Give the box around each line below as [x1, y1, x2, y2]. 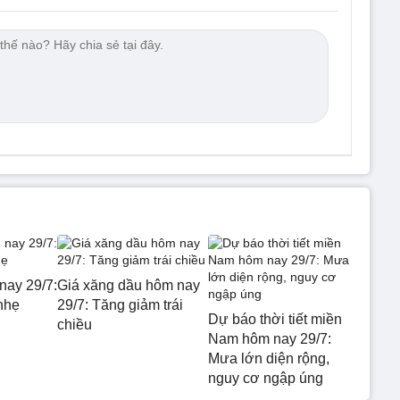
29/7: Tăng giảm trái [57, 297, 183, 312]
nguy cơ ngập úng [207, 371, 323, 386]
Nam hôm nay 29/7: [207, 331, 331, 346]
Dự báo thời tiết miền [207, 312, 342, 327]
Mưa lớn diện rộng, [207, 351, 329, 366]
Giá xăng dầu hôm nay [57, 278, 200, 293]
